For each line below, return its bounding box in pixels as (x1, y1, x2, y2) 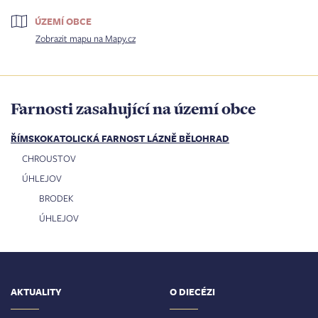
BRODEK (39, 192, 74, 205)
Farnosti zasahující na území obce (11, 97, 256, 121)
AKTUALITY (11, 285, 62, 299)
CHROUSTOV (22, 152, 76, 165)
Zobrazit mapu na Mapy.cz (35, 32, 136, 45)
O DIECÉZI (170, 285, 215, 299)
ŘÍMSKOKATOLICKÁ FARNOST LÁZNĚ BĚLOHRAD (11, 132, 229, 146)
